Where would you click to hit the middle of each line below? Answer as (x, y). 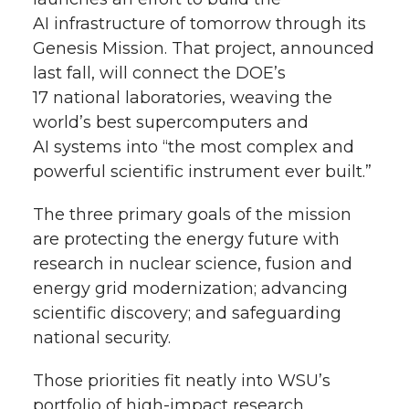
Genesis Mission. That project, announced (204, 49)
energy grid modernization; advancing (190, 289)
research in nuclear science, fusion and (193, 264)
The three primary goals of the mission (192, 215)
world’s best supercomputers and (171, 123)
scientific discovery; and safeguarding (187, 314)
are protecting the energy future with (186, 240)
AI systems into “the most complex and (194, 147)
